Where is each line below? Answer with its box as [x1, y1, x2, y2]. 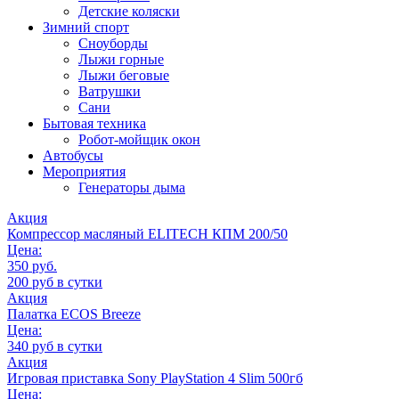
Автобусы [43, 148, 103, 164]
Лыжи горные [78, 52, 164, 68]
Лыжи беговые [78, 68, 169, 84]
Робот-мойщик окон [78, 132, 200, 148]
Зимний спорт [43, 20, 129, 36]
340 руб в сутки [7, 338, 102, 354]
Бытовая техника [43, 116, 146, 132]
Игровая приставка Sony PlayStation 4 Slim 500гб [7, 370, 303, 387]
